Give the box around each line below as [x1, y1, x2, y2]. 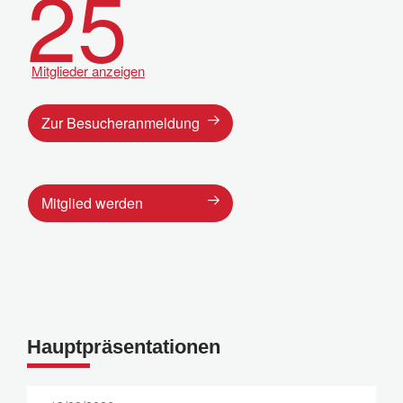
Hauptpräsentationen [27, 336, 220, 358]
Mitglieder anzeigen [31, 61, 145, 80]
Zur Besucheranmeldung [41, 112, 200, 133]
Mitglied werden [41, 193, 143, 213]
